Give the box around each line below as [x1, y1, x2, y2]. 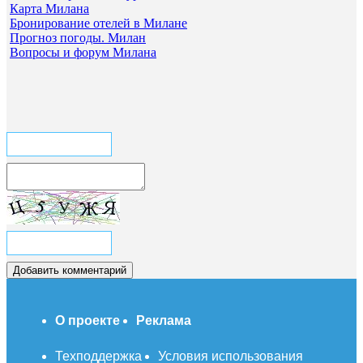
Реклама [136, 313, 191, 327]
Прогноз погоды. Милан [10, 30, 146, 45]
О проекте [55, 313, 120, 327]
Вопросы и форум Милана [10, 45, 156, 59]
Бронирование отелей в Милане [10, 15, 187, 30]
